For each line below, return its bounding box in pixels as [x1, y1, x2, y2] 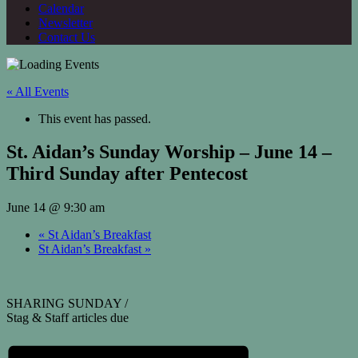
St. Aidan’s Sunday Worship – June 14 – [6, 141, 332, 163]
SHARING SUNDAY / [6, 296, 128, 311]
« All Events [6, 84, 69, 98]
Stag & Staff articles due [6, 311, 129, 325]
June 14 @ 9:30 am [6, 201, 105, 215]
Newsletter [38, 15, 93, 30]
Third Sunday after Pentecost [6, 163, 248, 185]
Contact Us [38, 30, 95, 44]
